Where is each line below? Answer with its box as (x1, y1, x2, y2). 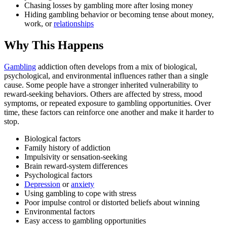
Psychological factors (24, 171, 92, 180)
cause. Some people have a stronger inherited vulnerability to (4, 81, 198, 90)
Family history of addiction (24, 143, 110, 153)
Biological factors (24, 134, 81, 143)
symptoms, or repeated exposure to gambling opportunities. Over (4, 99, 211, 108)
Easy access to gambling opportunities (24, 216, 146, 225)
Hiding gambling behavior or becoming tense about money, (24, 10, 214, 19)
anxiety (71, 180, 94, 189)
